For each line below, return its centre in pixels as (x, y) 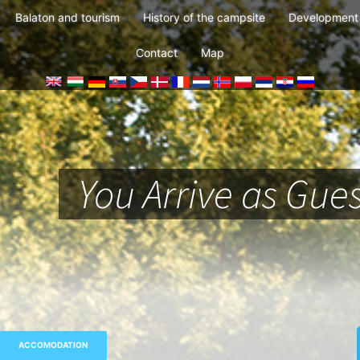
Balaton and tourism (67, 17)
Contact (157, 53)
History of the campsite (204, 17)
